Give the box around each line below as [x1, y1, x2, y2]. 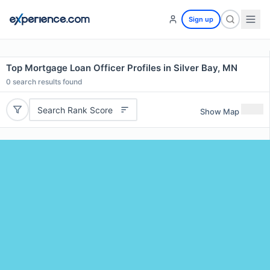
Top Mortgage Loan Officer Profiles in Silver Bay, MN [6, 62, 237, 74]
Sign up [189, 15, 213, 24]
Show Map [200, 106, 239, 116]
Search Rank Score [37, 104, 113, 115]
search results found [11, 77, 83, 86]
